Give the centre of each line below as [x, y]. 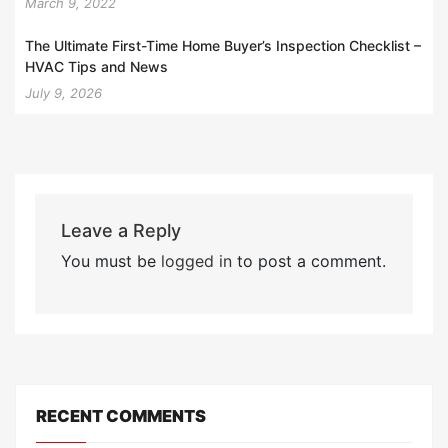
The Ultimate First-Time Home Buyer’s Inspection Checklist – [223, 45]
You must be [110, 260]
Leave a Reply [120, 230]
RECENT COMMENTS [121, 416]
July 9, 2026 [63, 92]
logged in [196, 260]
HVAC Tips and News [96, 66]
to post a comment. [308, 260]
